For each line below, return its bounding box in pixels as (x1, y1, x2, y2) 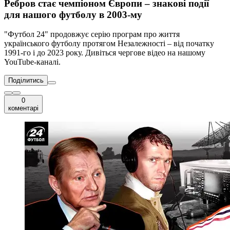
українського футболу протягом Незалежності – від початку (4, 39, 214, 48)
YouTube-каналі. (4, 57, 61, 67)
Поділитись (8, 76, 44, 85)
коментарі (8, 104, 39, 112)
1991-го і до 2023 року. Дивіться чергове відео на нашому (4, 48, 205, 57)
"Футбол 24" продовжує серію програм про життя (4, 30, 180, 39)
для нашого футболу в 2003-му (4, 9, 142, 20)
